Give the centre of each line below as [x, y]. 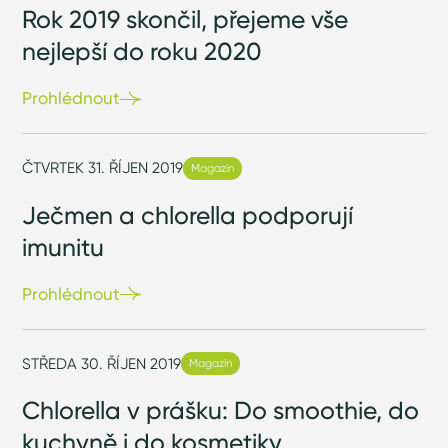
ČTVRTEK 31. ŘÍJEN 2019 [103, 168]
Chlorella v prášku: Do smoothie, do [221, 410]
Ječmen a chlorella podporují [188, 214]
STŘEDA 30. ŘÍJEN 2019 [102, 363]
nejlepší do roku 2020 [142, 51]
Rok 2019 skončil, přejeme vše [185, 19]
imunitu [63, 246]
